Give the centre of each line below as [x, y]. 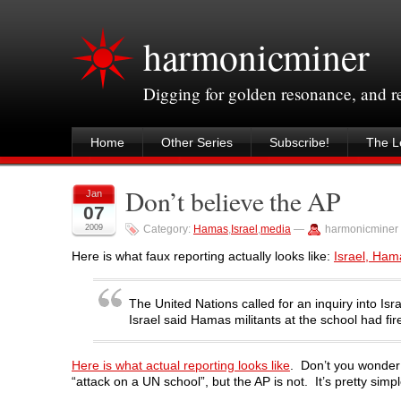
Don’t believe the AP [233, 201]
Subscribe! [299, 142]
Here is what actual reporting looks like [181, 366]
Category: [168, 229]
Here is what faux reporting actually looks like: [203, 256]
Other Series [197, 142]
